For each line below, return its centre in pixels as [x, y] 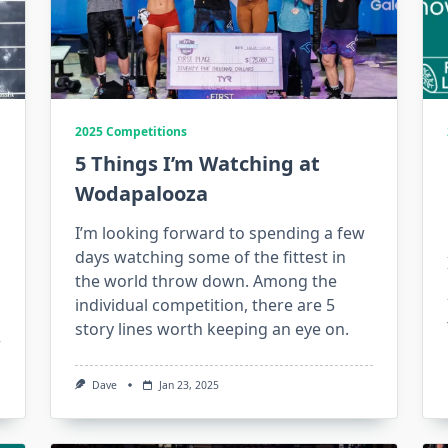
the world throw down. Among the [205, 281]
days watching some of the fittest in [210, 257]
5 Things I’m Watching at [197, 163]
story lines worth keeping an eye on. [211, 329]
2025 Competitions [130, 131]
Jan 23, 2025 [188, 385]
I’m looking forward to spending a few [219, 233]
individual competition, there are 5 [204, 305]
